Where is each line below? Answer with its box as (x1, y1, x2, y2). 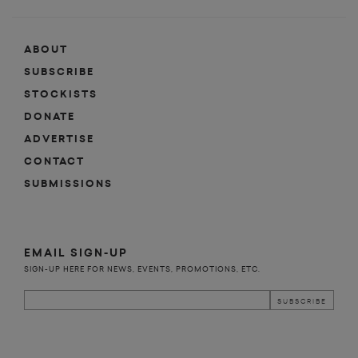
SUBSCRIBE (24, 64, 94, 79)
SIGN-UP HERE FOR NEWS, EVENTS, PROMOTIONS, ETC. (24, 263, 261, 274)
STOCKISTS (24, 86, 97, 101)
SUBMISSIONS (24, 176, 113, 191)
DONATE (24, 109, 75, 124)
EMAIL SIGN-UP (24, 245, 128, 261)
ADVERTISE (24, 131, 94, 146)
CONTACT (24, 153, 85, 169)
